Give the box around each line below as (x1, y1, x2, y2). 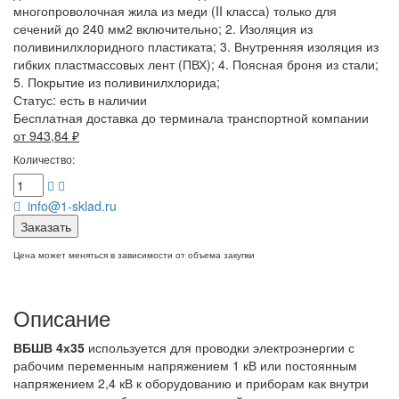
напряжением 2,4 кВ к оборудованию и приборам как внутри (13, 373, 369, 392)
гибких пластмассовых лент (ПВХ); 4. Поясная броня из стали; (13, 54, 379, 73)
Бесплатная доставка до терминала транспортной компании (13, 108, 369, 126)
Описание (13, 301, 110, 333)
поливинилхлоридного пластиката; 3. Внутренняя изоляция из (13, 37, 379, 55)
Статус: (13, 90, 60, 109)
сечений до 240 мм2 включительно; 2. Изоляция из (13, 19, 313, 37)
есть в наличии (60, 90, 147, 109)
